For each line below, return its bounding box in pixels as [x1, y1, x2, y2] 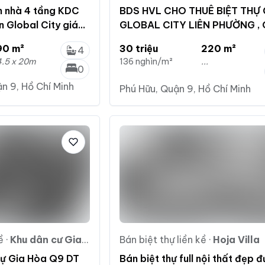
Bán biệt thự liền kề [119, 233, 207, 245]
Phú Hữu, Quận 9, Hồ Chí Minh [119, 82, 251, 95]
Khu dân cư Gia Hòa [10, 233, 82, 245]
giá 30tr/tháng [119, 33, 192, 45]
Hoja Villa [213, 233, 260, 245]
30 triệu [119, 42, 159, 54]
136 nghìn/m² [119, 56, 173, 67]
